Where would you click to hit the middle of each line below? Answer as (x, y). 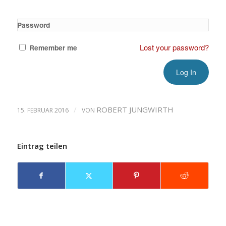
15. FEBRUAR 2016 (43, 110)
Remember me (53, 47)
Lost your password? (175, 47)
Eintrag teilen (42, 146)
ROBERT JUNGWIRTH (135, 109)
